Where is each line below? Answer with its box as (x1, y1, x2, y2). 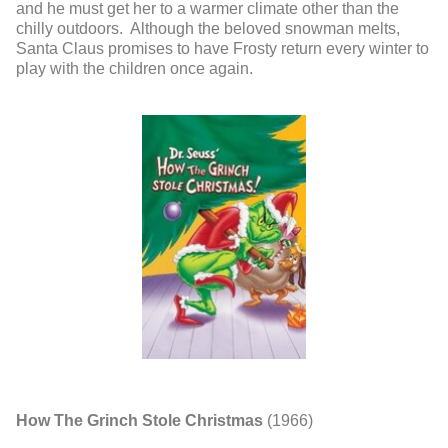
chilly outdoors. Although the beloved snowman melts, (16, 20, 400, 38)
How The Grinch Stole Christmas (16, 411, 263, 429)
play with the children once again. (16, 60, 257, 78)
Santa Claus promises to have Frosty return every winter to (16, 40, 429, 58)
